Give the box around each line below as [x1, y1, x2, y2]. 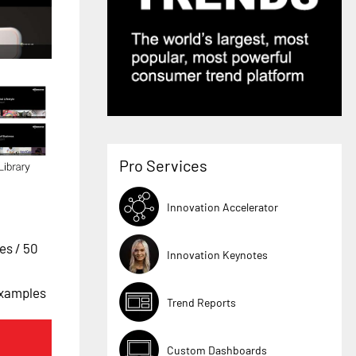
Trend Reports [167, 295, 237, 309]
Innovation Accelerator [167, 199, 279, 214]
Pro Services [119, 156, 208, 176]
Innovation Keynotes [167, 247, 269, 261]
